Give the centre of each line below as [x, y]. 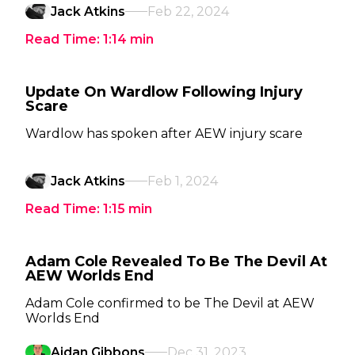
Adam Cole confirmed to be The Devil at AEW [170, 303]
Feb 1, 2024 [183, 181]
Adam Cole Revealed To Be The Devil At [176, 261]
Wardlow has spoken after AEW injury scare [164, 134]
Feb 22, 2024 [188, 11]
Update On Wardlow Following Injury [164, 92]
